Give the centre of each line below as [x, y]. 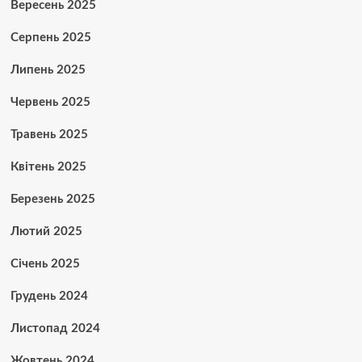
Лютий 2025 [46, 232]
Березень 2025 [53, 199]
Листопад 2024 [55, 328]
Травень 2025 [49, 135]
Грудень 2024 [49, 296]
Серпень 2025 [51, 38]
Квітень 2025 [48, 167]
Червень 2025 [50, 102]
